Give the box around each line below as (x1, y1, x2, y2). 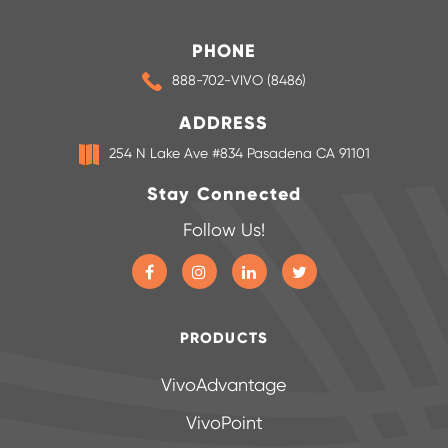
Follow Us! (183, 222, 265, 241)
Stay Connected (146, 183, 302, 206)
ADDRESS (179, 111, 269, 134)
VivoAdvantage (161, 377, 287, 396)
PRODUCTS (179, 329, 269, 348)
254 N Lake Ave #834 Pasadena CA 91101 (108, 146, 370, 161)
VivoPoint (185, 415, 263, 434)
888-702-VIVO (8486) (172, 74, 306, 89)
